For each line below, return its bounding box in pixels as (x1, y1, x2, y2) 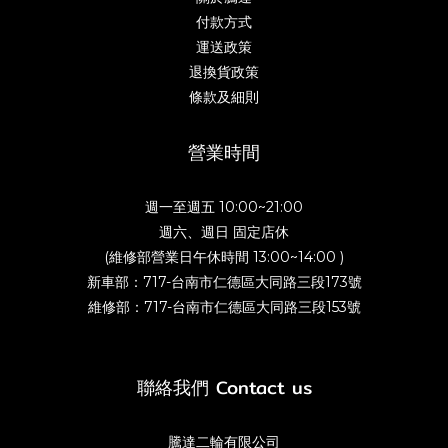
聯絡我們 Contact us (136, 372, 312, 402)
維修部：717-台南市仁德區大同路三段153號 (87, 297, 361, 316)
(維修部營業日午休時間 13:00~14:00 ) (104, 247, 344, 266)
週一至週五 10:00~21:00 (145, 197, 303, 216)
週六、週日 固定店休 (159, 222, 289, 241)
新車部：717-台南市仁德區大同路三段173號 (86, 272, 362, 291)
